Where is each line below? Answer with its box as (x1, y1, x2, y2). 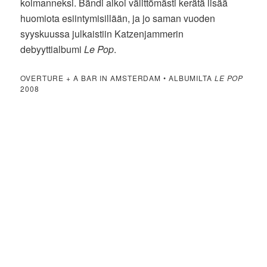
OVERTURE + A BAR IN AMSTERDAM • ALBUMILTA (20, 73, 215, 83)
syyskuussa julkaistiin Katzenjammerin (20, 27, 184, 41)
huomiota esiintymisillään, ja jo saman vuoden (20, 11, 216, 26)
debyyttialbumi (20, 42, 85, 57)
